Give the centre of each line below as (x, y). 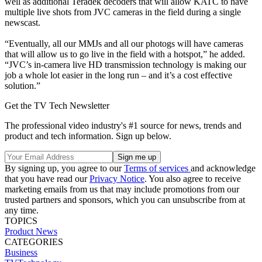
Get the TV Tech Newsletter (57, 105)
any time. (22, 210)
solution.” (23, 85)
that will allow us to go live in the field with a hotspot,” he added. (125, 54)
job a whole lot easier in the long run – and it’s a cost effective (118, 75)
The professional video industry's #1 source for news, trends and (123, 125)
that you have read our (47, 178)
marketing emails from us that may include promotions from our (122, 189)
